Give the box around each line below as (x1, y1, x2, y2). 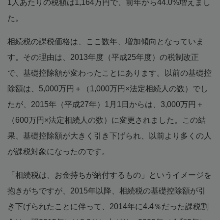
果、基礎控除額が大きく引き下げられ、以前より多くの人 (7, 131, 212, 140)
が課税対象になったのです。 (7, 147, 110, 156)
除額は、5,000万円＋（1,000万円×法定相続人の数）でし (7, 84, 208, 93)
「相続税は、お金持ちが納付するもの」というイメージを (7, 170, 212, 179)
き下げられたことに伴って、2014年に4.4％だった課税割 (7, 202, 209, 211)
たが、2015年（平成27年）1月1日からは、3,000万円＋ (7, 100, 204, 109)
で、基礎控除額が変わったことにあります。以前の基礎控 (7, 68, 212, 77)
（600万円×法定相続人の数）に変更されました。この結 (7, 115, 206, 124)
